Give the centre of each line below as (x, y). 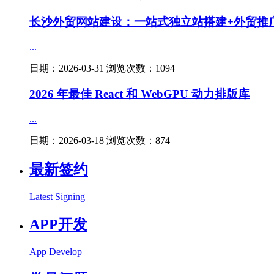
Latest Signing (57, 197)
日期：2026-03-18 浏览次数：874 (100, 141)
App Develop (56, 251)
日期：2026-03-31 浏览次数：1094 (102, 68)
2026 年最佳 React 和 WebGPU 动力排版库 (139, 94)
